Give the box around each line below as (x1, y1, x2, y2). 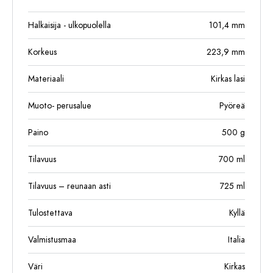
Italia (228, 234, 245, 246)
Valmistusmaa (28, 234, 76, 246)
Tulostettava (28, 207, 73, 219)
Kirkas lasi (211, 73, 245, 85)
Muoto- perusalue (28, 100, 91, 112)
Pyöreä (219, 100, 245, 112)
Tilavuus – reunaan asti (28, 180, 111, 192)
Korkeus (28, 46, 57, 58)
